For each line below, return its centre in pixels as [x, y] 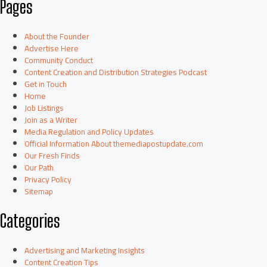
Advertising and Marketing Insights [85, 251]
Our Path [39, 167]
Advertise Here [52, 48]
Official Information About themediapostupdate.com [114, 143]
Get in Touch [46, 84]
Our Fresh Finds [52, 155]
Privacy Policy [48, 179]
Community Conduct [59, 60]
